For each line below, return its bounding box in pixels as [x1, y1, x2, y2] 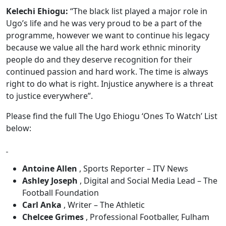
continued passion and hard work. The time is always [6, 66, 208, 77]
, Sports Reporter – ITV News [77, 163, 188, 174]
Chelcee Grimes [22, 211, 84, 222]
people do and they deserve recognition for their [6, 54, 192, 65]
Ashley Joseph [22, 175, 78, 186]
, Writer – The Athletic [62, 199, 145, 210]
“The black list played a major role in [70, 6, 207, 17]
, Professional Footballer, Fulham [84, 211, 209, 222]
